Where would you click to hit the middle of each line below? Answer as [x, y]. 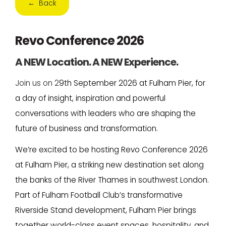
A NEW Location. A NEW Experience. [97, 62]
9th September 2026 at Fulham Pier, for [132, 83]
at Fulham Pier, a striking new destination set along [109, 165]
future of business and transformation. [87, 128]
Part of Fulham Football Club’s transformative [99, 195]
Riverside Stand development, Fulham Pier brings [106, 210]
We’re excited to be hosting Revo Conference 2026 [111, 150]
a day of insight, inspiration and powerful [90, 98]
